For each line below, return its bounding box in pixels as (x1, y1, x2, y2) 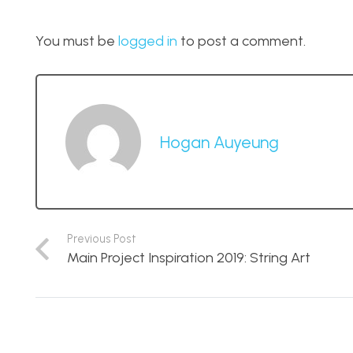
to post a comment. (177, 32, 306, 50)
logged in (118, 32, 177, 50)
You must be (35, 32, 118, 50)
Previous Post (66, 231, 136, 246)
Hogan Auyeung (160, 131, 279, 152)
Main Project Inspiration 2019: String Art (66, 248, 310, 266)
